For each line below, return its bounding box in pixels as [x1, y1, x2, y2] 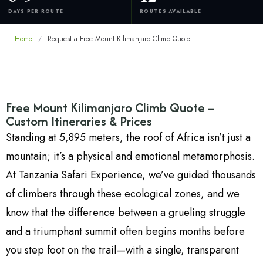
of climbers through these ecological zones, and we [6, 186, 240, 202]
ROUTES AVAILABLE [140, 7, 201, 15]
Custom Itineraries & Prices [6, 112, 152, 131]
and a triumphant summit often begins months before [6, 224, 245, 240]
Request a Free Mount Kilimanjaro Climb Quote [48, 33, 190, 45]
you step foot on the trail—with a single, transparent [6, 242, 239, 258]
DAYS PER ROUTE [8, 7, 64, 15]
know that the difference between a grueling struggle [6, 205, 245, 221]
